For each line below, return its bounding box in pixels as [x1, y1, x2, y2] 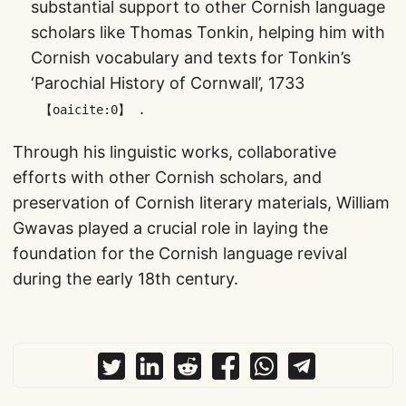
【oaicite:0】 [40, 102, 130, 117]
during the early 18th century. [13, 269, 238, 288]
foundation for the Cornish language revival [13, 244, 347, 263]
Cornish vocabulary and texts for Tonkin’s [31, 48, 351, 67]
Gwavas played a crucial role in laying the [13, 218, 328, 237]
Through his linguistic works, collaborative [13, 142, 336, 161]
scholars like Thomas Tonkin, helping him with [31, 23, 385, 42]
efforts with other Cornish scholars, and [13, 168, 322, 187]
